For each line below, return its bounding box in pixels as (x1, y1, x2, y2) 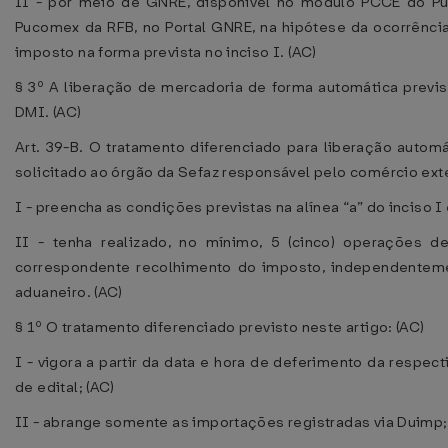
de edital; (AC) (15, 377, 115, 397)
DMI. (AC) (15, 102, 82, 122)
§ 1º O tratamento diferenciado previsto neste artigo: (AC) (15, 317, 425, 337)
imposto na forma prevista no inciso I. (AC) (15, 42, 317, 62)
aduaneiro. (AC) (15, 282, 123, 302)
